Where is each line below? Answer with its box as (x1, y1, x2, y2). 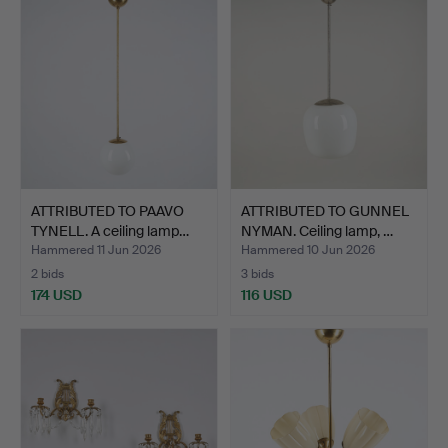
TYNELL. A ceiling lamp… (31, 221, 189, 240)
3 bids (241, 265, 274, 282)
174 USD (31, 285, 82, 304)
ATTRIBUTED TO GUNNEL (241, 201, 409, 220)
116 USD (241, 285, 292, 304)
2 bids (31, 265, 64, 282)
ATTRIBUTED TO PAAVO (31, 201, 184, 220)
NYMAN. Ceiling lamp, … (241, 221, 393, 240)
